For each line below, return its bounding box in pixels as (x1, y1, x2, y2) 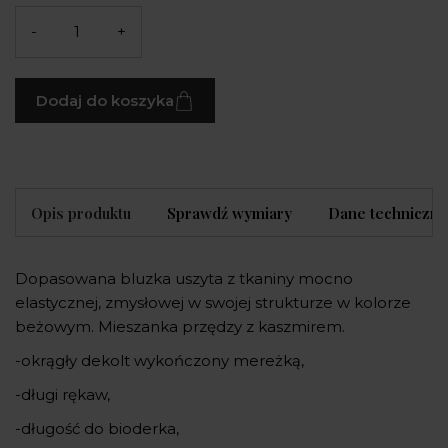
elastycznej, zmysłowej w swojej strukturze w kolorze (15, 293, 411, 313)
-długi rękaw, (15, 385, 110, 405)
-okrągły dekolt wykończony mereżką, (15, 351, 304, 371)
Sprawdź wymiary (167, 203, 292, 224)
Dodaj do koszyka (36, 90, 174, 110)
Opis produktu (31, 203, 131, 224)
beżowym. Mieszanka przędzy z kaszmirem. (15, 317, 345, 337)
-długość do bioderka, (15, 419, 179, 439)
